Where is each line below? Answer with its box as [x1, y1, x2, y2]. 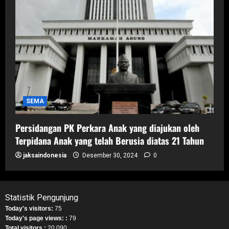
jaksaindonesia [23, 152, 66, 159]
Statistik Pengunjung [5, 193, 78, 203]
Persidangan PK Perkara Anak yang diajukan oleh [15, 121, 199, 135]
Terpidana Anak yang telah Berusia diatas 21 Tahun [15, 134, 204, 148]
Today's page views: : [5, 215, 69, 222]
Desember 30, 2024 [81, 152, 139, 159]
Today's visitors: [5, 205, 55, 213]
